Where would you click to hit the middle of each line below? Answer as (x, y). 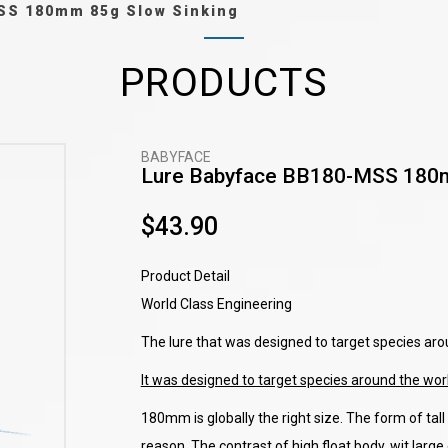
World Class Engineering (216, 304)
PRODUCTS (224, 82)
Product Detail (185, 276)
